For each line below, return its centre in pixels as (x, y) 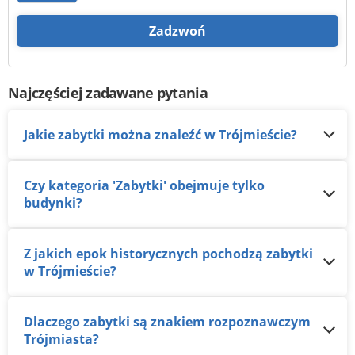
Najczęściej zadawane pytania (108, 93)
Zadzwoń (177, 31)
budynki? (53, 203)
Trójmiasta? (61, 340)
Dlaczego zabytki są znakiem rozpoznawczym (29, 322)
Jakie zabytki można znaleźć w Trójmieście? (162, 135)
